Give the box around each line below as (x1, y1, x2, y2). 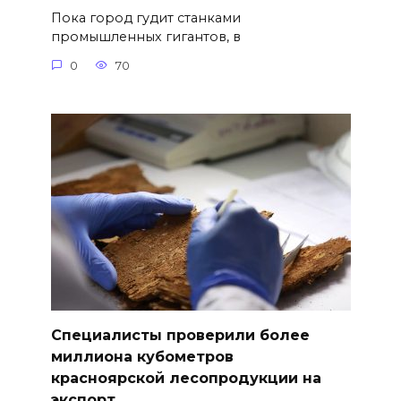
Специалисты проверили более (50, 326, 310, 344)
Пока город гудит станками (50, 10, 241, 27)
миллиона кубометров (50, 347, 234, 365)
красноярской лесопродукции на (50, 369, 321, 387)
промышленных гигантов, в (50, 29, 241, 46)
